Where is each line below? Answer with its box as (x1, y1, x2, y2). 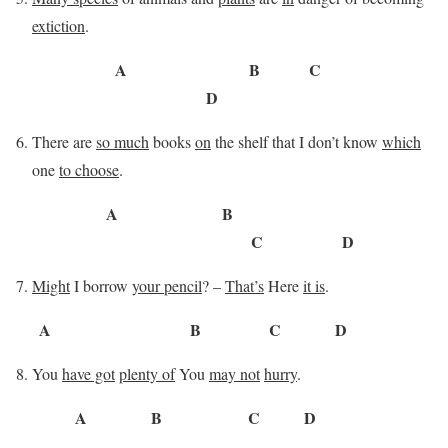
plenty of (119, 362, 175, 384)
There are (32, 130, 96, 152)
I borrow (70, 274, 132, 296)
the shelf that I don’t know (211, 130, 382, 152)
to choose (59, 158, 119, 180)
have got (62, 362, 115, 384)
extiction (32, 14, 85, 36)
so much (96, 130, 149, 152)
